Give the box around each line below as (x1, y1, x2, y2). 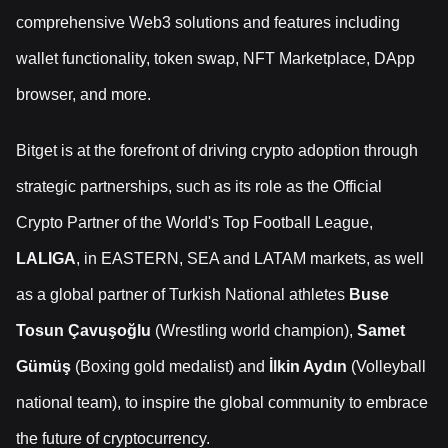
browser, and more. (16, 86, 151, 104)
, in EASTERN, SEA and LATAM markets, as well (76, 250, 424, 268)
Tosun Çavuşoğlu (16, 322, 155, 340)
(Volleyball (347, 358, 426, 376)
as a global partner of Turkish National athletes (16, 286, 349, 304)
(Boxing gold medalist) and (71, 358, 269, 376)
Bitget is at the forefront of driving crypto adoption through (16, 142, 418, 160)
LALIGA (16, 250, 76, 268)
